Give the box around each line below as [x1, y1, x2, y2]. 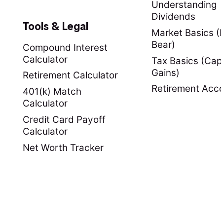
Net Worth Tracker [22, 142, 104, 154]
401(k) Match [22, 86, 81, 98]
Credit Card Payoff [22, 114, 106, 126]
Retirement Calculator [22, 70, 118, 81]
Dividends [151, 10, 195, 22]
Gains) [151, 67, 180, 78]
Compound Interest [22, 41, 108, 53]
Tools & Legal [22, 19, 88, 33]
